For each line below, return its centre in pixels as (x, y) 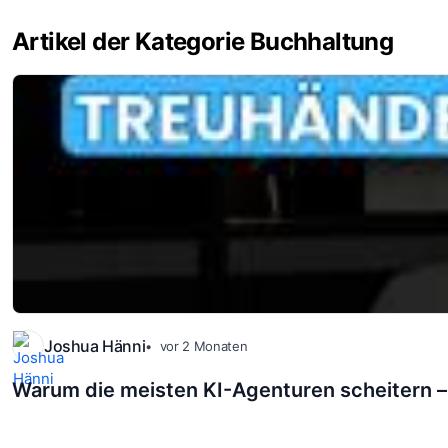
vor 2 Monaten (203, 345)
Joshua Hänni (95, 346)
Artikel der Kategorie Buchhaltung (203, 42)
